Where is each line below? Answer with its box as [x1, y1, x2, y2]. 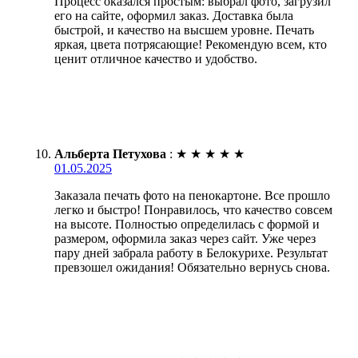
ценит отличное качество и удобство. [54, 51, 257, 66]
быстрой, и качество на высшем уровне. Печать [54, 22, 314, 37]
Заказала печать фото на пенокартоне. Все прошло [54, 188, 330, 202]
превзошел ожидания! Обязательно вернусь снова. [54, 260, 330, 274]
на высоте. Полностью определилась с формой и [54, 217, 320, 231]
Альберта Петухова [54, 146, 166, 161]
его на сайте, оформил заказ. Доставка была [54, 8, 293, 22]
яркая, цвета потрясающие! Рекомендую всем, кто [54, 37, 327, 51]
